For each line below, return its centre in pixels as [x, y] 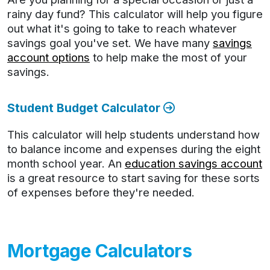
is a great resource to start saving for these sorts [133, 178]
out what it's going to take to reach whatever [122, 28]
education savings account [193, 163]
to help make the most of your [168, 57]
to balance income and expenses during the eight [134, 149]
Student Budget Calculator [85, 108]
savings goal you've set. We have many [110, 43]
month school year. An [66, 163]
